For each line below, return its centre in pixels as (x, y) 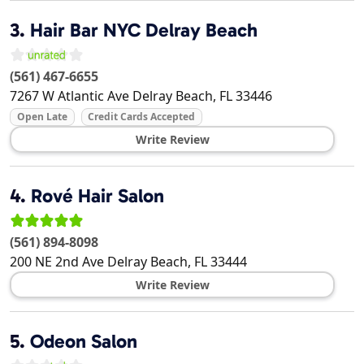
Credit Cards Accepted (142, 117)
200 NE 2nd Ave (57, 262)
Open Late (42, 117)
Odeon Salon (84, 342)
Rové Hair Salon (97, 196)
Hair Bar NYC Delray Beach (144, 30)
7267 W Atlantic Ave (69, 96)
